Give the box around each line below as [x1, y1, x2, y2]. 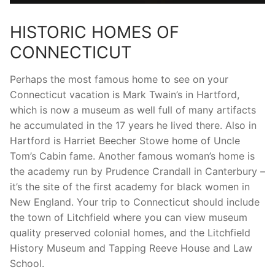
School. [10, 257, 44, 269]
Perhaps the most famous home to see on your [10, 72, 228, 85]
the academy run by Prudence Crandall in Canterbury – [10, 165, 265, 177]
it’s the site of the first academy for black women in [10, 180, 250, 193]
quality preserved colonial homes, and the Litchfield [10, 226, 250, 239]
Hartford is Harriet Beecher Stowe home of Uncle [10, 134, 240, 147]
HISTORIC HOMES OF [10, 22, 179, 43]
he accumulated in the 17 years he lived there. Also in [10, 118, 257, 131]
